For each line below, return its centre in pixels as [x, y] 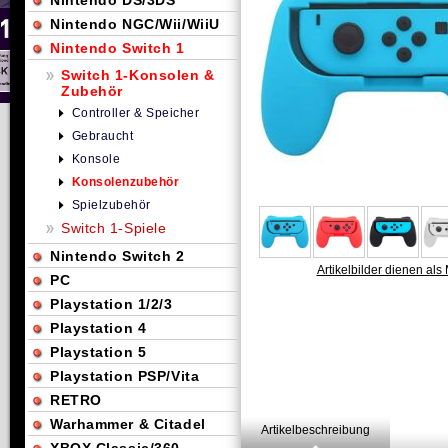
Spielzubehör [111, 205]
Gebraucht [103, 136]
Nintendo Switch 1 [117, 48]
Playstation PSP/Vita [125, 376]
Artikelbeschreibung [315, 430]
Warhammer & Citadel [128, 424]
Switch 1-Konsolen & [138, 75]
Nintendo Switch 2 [117, 256]
